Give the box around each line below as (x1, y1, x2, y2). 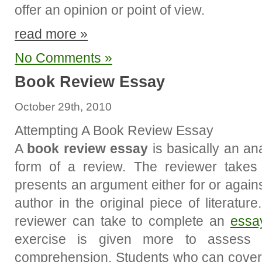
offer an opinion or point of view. (15, 2, 205, 18)
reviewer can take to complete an (15, 213, 230, 229)
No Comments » (15, 50, 112, 65)
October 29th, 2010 (15, 101, 112, 113)
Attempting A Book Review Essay (15, 123, 213, 138)
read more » (15, 26, 88, 42)
